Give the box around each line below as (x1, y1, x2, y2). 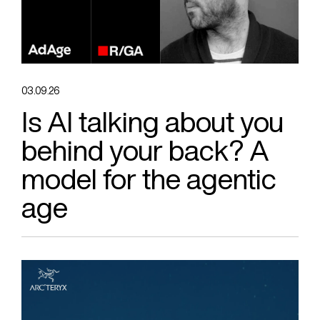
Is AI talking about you (21, 103, 284, 141)
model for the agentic (21, 160, 276, 199)
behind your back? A (21, 131, 269, 170)
